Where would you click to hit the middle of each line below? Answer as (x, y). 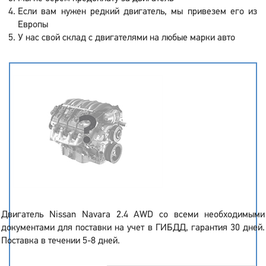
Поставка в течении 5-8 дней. (61, 241)
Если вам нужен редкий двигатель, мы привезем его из (137, 12)
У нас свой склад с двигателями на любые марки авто (126, 38)
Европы (33, 25)
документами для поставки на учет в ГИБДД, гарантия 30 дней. (133, 228)
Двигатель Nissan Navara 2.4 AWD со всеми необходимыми (133, 215)
